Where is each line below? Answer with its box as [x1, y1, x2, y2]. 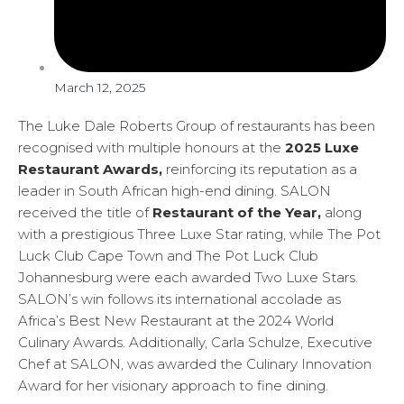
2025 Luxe [285, 139, 359, 157]
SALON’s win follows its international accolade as [18, 290, 341, 308]
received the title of [18, 204, 152, 222]
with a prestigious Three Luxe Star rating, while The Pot [18, 225, 381, 243]
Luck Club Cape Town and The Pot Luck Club [18, 247, 318, 265]
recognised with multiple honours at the [18, 139, 285, 157]
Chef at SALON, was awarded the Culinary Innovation [18, 355, 372, 373]
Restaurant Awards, [18, 161, 162, 179]
